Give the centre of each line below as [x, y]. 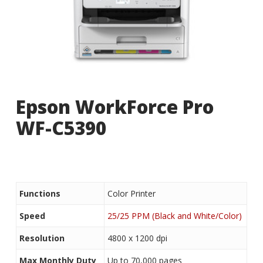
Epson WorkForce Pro [114, 107]
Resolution [42, 238]
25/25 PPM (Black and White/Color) [174, 216]
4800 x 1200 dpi [137, 238]
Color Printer [131, 194]
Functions [40, 194]
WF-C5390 [61, 128]
